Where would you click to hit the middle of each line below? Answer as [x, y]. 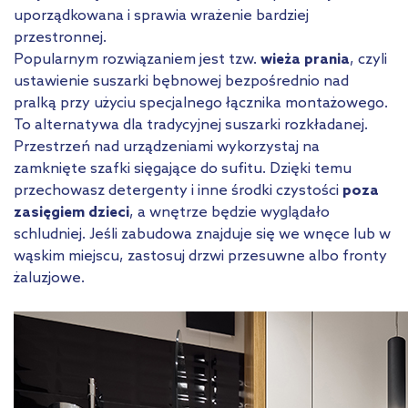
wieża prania [305, 59]
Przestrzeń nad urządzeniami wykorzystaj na [167, 147]
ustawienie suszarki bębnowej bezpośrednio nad [181, 81]
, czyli [368, 59]
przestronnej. [60, 37]
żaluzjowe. [49, 278]
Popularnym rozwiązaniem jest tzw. [137, 59]
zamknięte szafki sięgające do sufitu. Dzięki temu [183, 168]
